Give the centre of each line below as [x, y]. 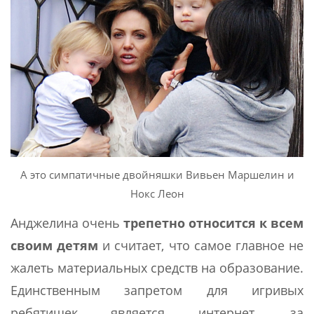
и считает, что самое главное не [201, 245]
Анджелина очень [67, 223]
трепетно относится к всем [213, 223]
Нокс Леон [157, 193]
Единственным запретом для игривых [157, 290]
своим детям [55, 245]
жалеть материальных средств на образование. [157, 267]
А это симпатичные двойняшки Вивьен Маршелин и [157, 174]
